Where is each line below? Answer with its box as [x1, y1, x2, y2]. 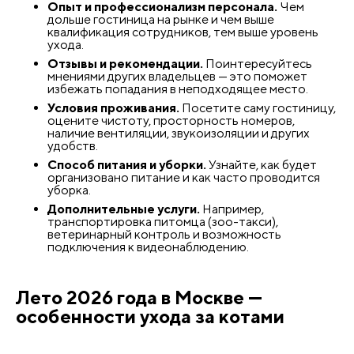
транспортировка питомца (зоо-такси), [47, 213, 278, 229]
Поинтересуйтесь [203, 55, 312, 71]
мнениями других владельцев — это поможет [47, 68, 307, 84]
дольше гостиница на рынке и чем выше [47, 11, 274, 27]
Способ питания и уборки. [47, 156, 206, 172]
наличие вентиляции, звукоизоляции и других [47, 125, 310, 141]
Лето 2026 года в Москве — [16, 285, 262, 308]
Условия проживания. [47, 100, 179, 115]
